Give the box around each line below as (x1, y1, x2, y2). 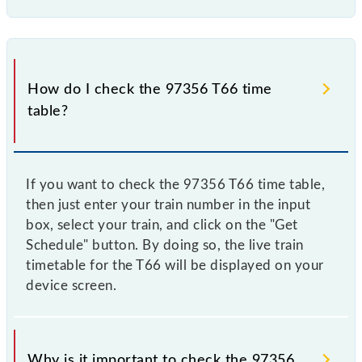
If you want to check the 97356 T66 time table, (26, 177, 325, 192)
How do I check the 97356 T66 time (27, 82, 272, 97)
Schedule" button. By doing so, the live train (26, 238, 304, 252)
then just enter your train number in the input (26, 197, 310, 212)
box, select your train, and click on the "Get (26, 217, 298, 232)
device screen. (26, 278, 116, 293)
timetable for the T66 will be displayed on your (26, 258, 324, 272)
